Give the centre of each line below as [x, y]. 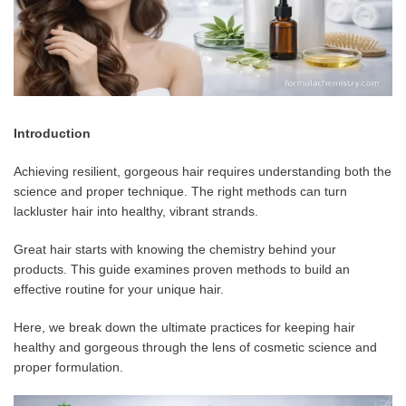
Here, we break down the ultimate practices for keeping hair [184, 327]
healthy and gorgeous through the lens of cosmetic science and [195, 347]
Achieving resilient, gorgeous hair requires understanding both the [203, 171]
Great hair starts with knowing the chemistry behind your [175, 249]
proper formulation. [68, 367]
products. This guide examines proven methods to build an [182, 269]
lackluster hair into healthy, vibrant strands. [136, 211]
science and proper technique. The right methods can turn [180, 191]
